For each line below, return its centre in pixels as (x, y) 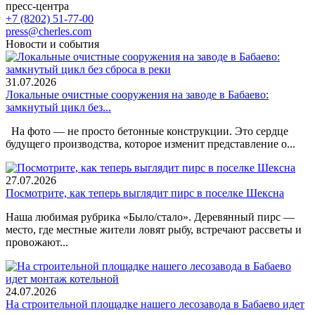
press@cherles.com (49, 31)
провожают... (37, 242)
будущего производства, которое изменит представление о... (150, 143)
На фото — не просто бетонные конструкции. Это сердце (147, 131)
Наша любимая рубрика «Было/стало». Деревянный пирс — (150, 217)
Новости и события (52, 44)
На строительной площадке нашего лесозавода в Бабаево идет (155, 304)
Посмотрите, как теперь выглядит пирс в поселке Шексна (145, 193)
